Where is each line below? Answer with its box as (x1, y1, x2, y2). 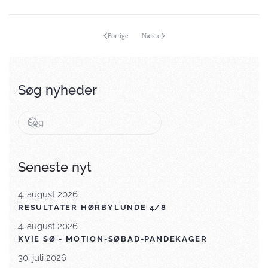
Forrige (107, 31, 129, 40)
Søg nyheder (18, 82, 97, 98)
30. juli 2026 (18, 252, 66, 263)
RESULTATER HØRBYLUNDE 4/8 (18, 203, 167, 212)
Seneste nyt (18, 159, 92, 175)
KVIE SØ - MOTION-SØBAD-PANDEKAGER (18, 234, 208, 243)
